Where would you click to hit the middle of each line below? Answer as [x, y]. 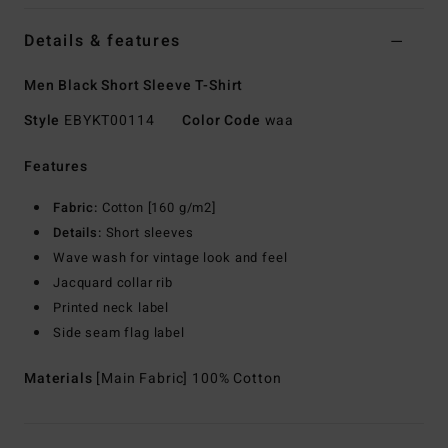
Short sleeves [147, 233]
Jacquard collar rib [113, 283]
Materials [60, 379]
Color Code [221, 121]
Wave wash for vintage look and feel [170, 258]
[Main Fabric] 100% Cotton [189, 379]
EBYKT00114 [109, 121]
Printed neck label [111, 308]
